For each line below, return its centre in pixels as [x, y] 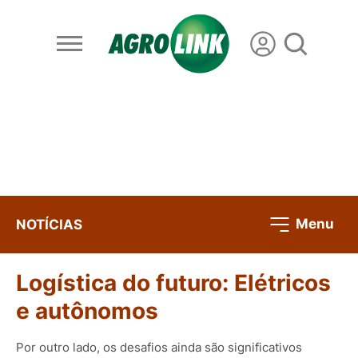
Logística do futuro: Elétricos [173, 283]
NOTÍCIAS [49, 224]
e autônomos [87, 311]
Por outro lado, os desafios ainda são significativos [159, 347]
